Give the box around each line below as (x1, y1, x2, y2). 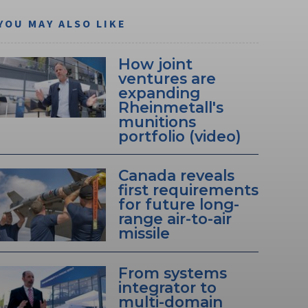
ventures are (118, 69, 216, 88)
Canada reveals (118, 166, 234, 185)
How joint (118, 55, 192, 74)
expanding (118, 84, 200, 102)
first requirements (118, 181, 258, 199)
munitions (118, 113, 196, 131)
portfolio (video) (118, 127, 241, 146)
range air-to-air (118, 210, 232, 228)
